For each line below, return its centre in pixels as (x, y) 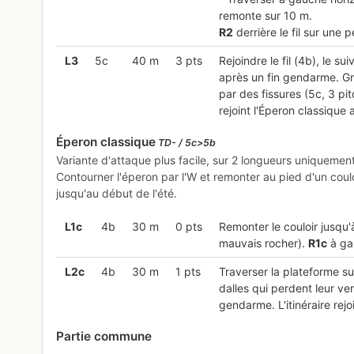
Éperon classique (106, 142)
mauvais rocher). (263, 243)
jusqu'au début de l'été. (117, 194)
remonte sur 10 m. (265, 16)
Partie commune (104, 337)
